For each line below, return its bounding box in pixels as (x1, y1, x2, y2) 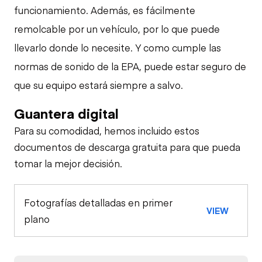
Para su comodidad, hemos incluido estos (14, 123, 199, 137)
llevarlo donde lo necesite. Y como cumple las (14, 40, 221, 54)
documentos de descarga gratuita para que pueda (14, 140, 240, 153)
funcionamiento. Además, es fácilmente (14, 3, 195, 16)
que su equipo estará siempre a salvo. (14, 78, 183, 91)
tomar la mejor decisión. (14, 156, 122, 170)
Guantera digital (14, 103, 119, 122)
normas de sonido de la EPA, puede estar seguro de (14, 59, 246, 73)
